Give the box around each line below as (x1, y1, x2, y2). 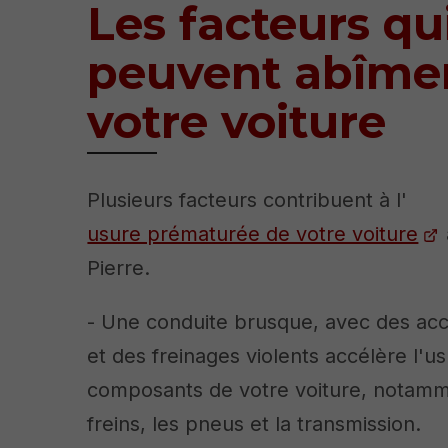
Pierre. (87, 256, 151, 281)
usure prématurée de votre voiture (87, 222, 419, 247)
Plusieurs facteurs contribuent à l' (87, 188, 408, 213)
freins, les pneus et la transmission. (87, 412, 422, 437)
